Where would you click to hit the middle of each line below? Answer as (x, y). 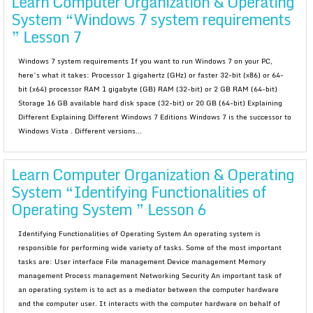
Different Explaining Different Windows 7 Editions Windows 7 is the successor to (155, 117)
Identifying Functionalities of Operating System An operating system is (139, 233)
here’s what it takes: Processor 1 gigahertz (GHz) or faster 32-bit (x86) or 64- (151, 75)
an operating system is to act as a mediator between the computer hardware (148, 289)
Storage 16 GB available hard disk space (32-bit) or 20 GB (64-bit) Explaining (150, 103)
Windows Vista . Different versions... (80, 131)
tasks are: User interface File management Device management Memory (142, 261)
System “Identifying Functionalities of (138, 192)
